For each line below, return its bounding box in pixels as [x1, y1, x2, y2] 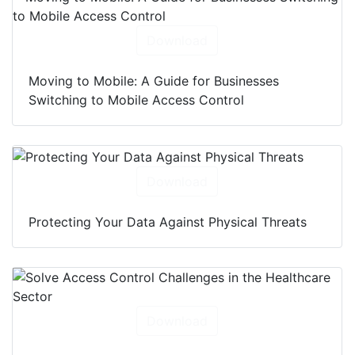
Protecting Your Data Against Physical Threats [29, 214, 307, 231]
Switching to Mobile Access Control [29, 92, 244, 109]
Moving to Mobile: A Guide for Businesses [29, 73, 279, 90]
